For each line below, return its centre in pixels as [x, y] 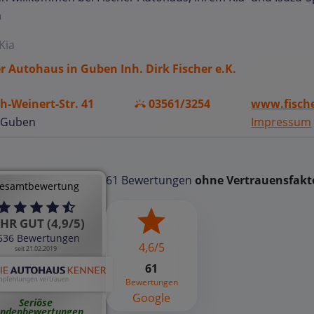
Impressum [281, 122]
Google [151, 298]
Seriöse [36, 302]
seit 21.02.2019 [36, 249]
